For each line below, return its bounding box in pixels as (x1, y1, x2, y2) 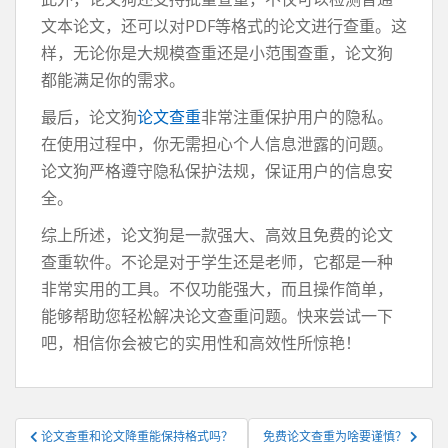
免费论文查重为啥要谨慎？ (263, 428, 410, 445)
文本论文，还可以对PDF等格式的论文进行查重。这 (41, 15, 407, 37)
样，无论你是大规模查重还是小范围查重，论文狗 (41, 42, 393, 64)
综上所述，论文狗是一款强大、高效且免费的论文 (41, 224, 393, 246)
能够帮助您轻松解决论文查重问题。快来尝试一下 (41, 305, 393, 327)
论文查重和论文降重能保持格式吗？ (41, 428, 233, 445)
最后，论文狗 (41, 106, 137, 128)
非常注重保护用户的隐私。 (201, 106, 393, 128)
